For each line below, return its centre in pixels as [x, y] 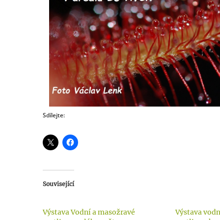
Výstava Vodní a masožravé [89, 212]
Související [58, 184]
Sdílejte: [54, 115]
